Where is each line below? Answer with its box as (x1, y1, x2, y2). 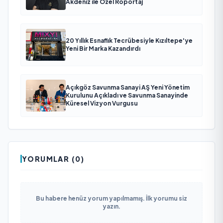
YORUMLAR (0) (22, 154, 85, 163)
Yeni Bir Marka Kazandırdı (66, 45, 140, 52)
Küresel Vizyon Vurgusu (66, 100, 138, 107)
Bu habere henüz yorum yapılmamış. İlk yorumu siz (36, 195, 187, 202)
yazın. (103, 203, 120, 210)
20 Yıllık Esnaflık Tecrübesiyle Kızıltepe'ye (66, 37, 193, 44)
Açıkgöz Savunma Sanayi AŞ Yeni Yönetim (66, 84, 190, 91)
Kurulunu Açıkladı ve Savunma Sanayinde (66, 92, 188, 99)
